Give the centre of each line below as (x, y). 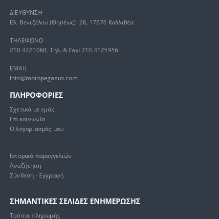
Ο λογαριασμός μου (37, 129)
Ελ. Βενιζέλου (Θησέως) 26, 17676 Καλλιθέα (72, 22)
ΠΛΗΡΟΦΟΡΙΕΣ (36, 95)
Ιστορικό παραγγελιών (41, 156)
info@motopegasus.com (44, 78)
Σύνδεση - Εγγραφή (37, 175)
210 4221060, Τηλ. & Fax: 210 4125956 (64, 50)
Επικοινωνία (28, 119)
